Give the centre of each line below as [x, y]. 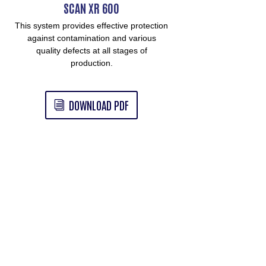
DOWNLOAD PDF [99, 104]
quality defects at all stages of [91, 51]
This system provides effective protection [92, 26]
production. [91, 63]
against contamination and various [91, 38]
